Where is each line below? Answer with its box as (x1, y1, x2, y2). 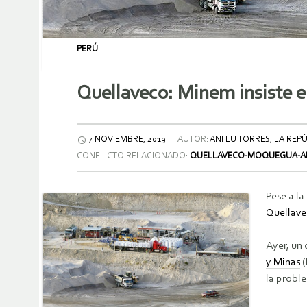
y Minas (266, 257, 300, 269)
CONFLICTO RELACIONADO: (77, 151, 190, 161)
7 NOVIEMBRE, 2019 (88, 135, 166, 145)
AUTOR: (176, 135, 210, 145)
